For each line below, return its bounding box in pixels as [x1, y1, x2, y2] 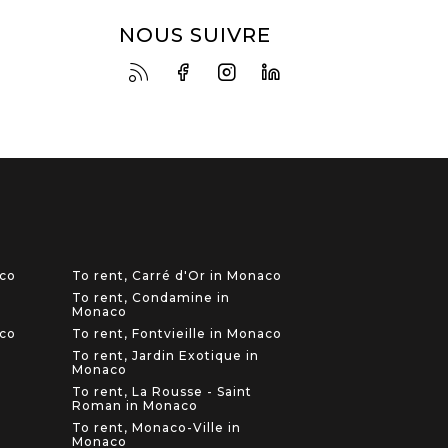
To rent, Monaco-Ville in [71, 420, 241, 436]
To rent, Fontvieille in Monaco [71, 326, 282, 342]
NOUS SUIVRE [118, 22, 271, 47]
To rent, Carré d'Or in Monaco [71, 268, 282, 284]
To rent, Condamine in [71, 290, 230, 306]
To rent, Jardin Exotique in [71, 348, 259, 364]
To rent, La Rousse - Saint [71, 384, 252, 400]
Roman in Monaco [71, 398, 198, 414]
